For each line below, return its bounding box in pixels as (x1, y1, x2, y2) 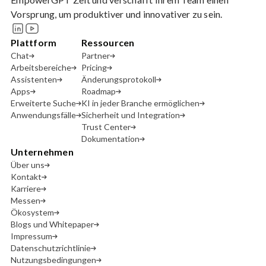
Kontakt (11, 172, 42, 182)
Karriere (11, 183, 41, 194)
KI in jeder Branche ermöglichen (81, 98, 199, 108)
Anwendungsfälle (11, 110, 76, 120)
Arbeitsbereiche (11, 62, 71, 72)
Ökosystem (11, 207, 54, 217)
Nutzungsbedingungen (11, 255, 96, 265)
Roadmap (81, 86, 116, 96)
